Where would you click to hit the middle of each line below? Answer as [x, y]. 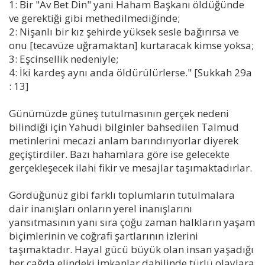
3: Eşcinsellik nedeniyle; [64, 59]
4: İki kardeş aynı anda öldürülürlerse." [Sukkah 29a [130, 73]
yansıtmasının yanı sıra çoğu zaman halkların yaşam [132, 222]
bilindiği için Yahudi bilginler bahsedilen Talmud [125, 127]
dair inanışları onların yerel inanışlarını [101, 209]
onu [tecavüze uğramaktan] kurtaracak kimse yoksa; [131, 46]
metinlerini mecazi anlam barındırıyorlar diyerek [124, 141]
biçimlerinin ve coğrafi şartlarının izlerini [104, 236]
